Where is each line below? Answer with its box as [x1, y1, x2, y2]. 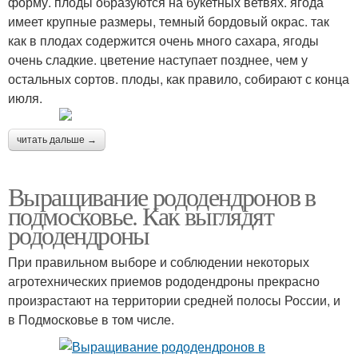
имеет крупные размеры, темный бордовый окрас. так [8, 12, 329, 31]
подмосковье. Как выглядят [8, 198, 273, 233]
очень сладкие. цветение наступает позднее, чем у [8, 50, 308, 70]
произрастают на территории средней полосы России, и [8, 291, 340, 310]
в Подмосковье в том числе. [8, 310, 174, 329]
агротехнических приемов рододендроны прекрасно [8, 272, 320, 291]
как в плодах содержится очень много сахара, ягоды [8, 31, 319, 50]
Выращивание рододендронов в [8, 179, 316, 214]
